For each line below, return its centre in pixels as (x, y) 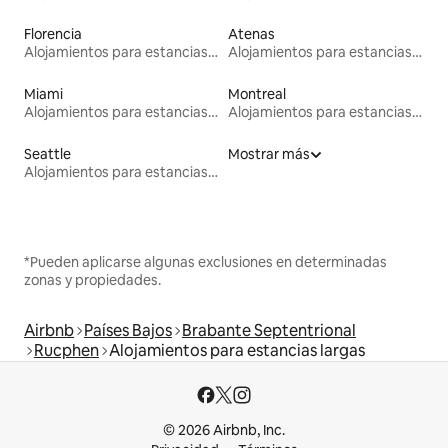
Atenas (251, 33)
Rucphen (66, 350)
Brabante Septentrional (269, 330)
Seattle (47, 153)
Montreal (257, 93)
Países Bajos (128, 330)
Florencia (53, 33)
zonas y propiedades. (92, 279)
